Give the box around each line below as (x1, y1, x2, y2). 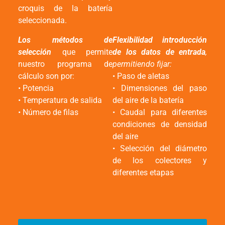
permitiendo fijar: (113, 59, 172, 69)
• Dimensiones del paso (113, 83, 207, 93)
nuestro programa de (18, 59, 113, 69)
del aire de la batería (113, 95, 184, 105)
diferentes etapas (113, 167, 174, 177)
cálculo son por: (18, 71, 74, 81)
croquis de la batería (18, 4, 113, 14)
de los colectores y (113, 155, 207, 165)
